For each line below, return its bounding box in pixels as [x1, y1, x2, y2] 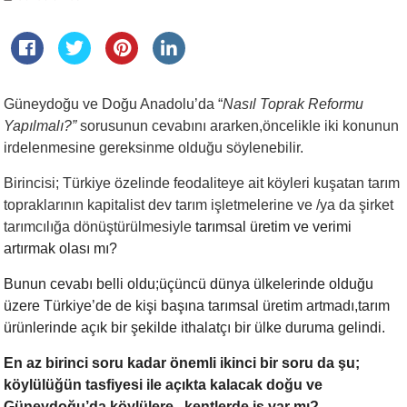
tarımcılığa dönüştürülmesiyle [4, 219, 196, 234]
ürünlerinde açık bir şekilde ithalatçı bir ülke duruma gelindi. [4, 320, 386, 335]
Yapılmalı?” [4, 118, 77, 134]
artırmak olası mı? [4, 241, 118, 256]
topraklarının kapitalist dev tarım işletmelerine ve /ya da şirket [4, 197, 394, 213]
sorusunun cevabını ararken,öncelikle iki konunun [76, 118, 400, 134]
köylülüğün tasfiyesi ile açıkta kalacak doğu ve [4, 377, 323, 392]
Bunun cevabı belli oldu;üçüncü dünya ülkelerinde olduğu [4, 276, 374, 292]
